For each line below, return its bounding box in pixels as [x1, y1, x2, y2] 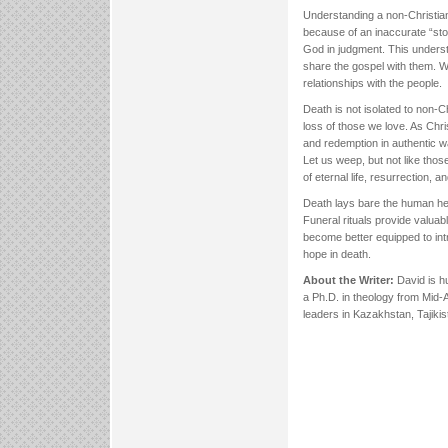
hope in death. [303, 248, 371, 261]
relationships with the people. [303, 76, 442, 89]
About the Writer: [303, 274, 394, 287]
